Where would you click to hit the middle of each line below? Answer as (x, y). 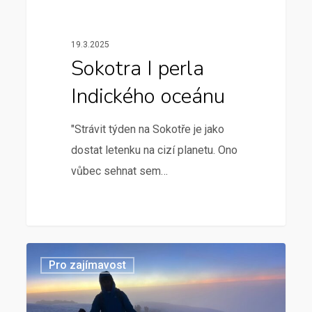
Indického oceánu (148, 96)
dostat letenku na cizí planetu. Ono (154, 150)
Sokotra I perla (137, 68)
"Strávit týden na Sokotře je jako (147, 129)
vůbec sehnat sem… (119, 171)
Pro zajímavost (88, 265)
